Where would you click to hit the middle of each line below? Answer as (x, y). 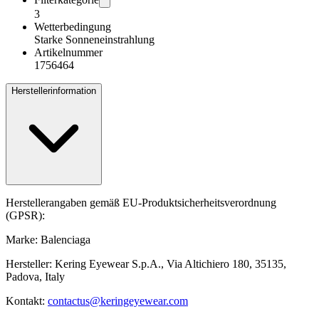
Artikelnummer (68, 53)
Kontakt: (27, 301)
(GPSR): (25, 216)
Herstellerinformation (54, 91)
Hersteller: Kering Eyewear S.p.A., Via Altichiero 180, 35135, (146, 264)
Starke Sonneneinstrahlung (94, 40)
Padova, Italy (35, 277)
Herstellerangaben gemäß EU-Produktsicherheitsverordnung (141, 203)
